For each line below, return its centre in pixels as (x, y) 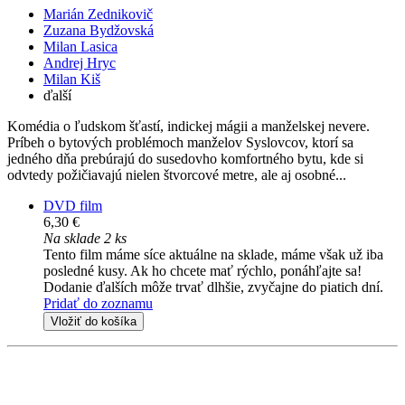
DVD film (73, 206)
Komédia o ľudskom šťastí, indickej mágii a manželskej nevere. (188, 127)
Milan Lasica (80, 47)
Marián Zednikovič (98, 14)
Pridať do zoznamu (98, 304)
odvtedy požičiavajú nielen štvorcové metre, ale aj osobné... (177, 175)
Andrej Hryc (80, 63)
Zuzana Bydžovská (99, 31)
